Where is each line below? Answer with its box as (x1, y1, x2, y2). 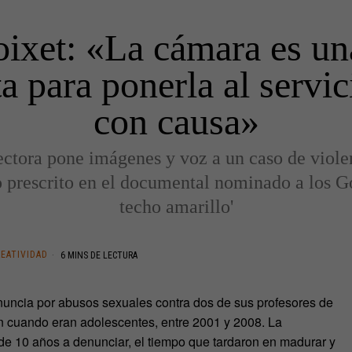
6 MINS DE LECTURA (58, 249, 137, 261)
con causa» (93, 100, 259, 142)
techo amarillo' (119, 196, 233, 217)
